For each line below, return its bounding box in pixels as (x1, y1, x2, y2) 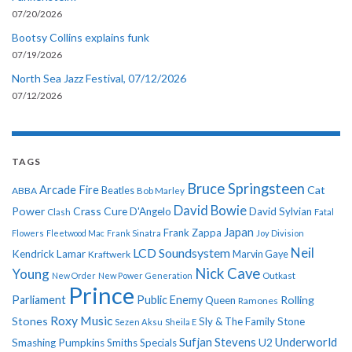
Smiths (107, 335, 137, 349)
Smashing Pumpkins (12, 335, 104, 349)
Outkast (262, 269, 295, 280)
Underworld (275, 334, 337, 349)
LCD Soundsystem (133, 244, 230, 260)
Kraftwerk (88, 247, 130, 260)
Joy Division (256, 227, 304, 238)
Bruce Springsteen (187, 179, 305, 197)
